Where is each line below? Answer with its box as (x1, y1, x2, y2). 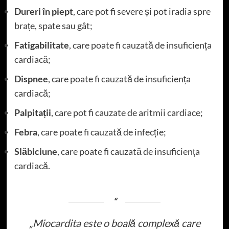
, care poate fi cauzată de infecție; (37, 126, 166, 138)
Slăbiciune (14, 145, 57, 157)
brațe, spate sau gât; (14, 19, 93, 31)
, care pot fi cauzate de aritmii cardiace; (51, 106, 203, 118)
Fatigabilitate (14, 39, 69, 51)
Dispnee (14, 73, 48, 84)
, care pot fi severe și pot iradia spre (73, 5, 211, 17)
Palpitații (14, 106, 51, 118)
